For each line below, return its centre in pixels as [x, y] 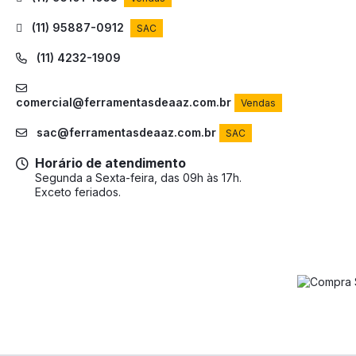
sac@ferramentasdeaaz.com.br [125, 133]
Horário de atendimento [110, 163]
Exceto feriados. [78, 192]
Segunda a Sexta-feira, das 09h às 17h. [138, 178]
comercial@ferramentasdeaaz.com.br [124, 103]
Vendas [258, 103]
